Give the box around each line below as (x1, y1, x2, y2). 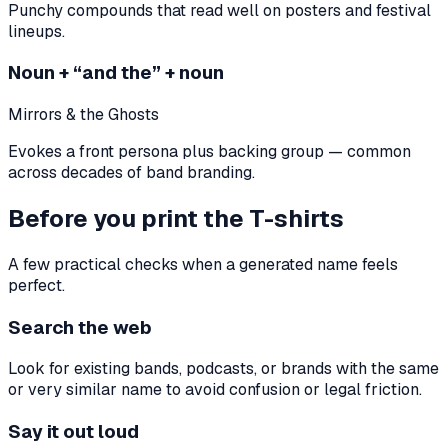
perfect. (8, 274, 65, 296)
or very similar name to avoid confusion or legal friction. (8, 379, 422, 401)
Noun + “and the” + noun (8, 60, 224, 86)
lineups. (8, 20, 65, 42)
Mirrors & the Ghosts (8, 103, 159, 125)
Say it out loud (8, 418, 139, 444)
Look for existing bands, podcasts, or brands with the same (8, 358, 439, 380)
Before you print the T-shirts (8, 202, 344, 234)
